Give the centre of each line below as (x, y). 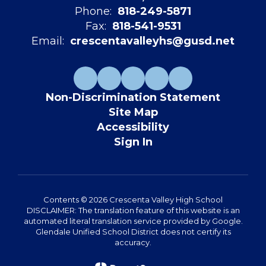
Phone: (93, 12)
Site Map (133, 113)
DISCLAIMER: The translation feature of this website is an (133, 210)
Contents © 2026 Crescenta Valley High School (133, 200)
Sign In (133, 142)
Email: (48, 41)
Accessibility (133, 127)
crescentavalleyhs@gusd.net (152, 41)
